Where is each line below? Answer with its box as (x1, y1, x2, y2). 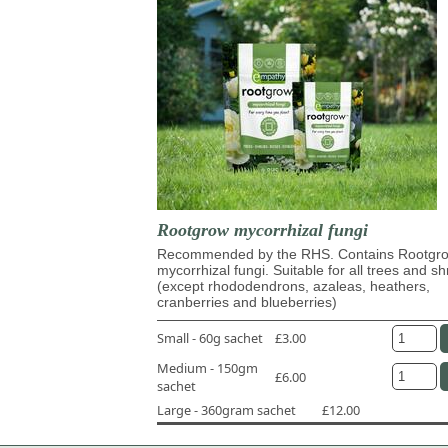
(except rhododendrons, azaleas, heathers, (157, 277, 430, 294)
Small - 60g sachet (157, 329, 263, 348)
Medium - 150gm (157, 358, 258, 377)
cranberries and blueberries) (157, 293, 337, 310)
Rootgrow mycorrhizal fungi (157, 219, 368, 240)
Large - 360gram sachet (157, 400, 296, 419)
